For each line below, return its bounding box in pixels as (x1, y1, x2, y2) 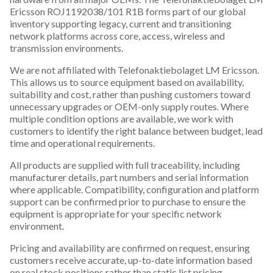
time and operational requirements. (10, 136, 155, 149)
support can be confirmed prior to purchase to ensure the (10, 195, 246, 207)
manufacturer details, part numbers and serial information (10, 171, 249, 183)
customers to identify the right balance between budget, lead (10, 124, 263, 136)
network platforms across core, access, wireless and (10, 29, 225, 41)
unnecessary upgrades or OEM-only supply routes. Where (10, 100, 249, 112)
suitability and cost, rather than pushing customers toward (10, 88, 250, 100)
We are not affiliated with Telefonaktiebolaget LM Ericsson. (10, 63, 259, 76)
